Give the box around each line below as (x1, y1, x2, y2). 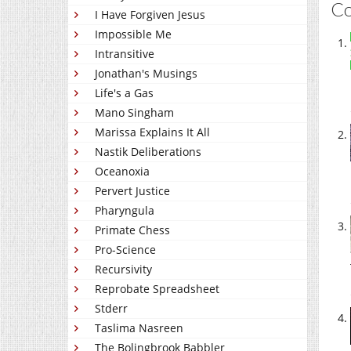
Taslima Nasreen (95, 320, 183, 336)
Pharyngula (95, 203, 154, 219)
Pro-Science (95, 242, 156, 258)
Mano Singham (95, 105, 174, 121)
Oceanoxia (95, 164, 150, 179)
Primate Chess (95, 223, 170, 238)
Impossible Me (95, 27, 172, 42)
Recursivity (95, 262, 152, 277)
